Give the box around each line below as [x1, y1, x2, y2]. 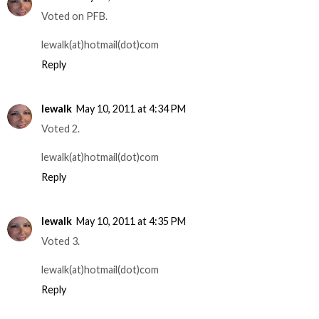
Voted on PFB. [41, 9, 108, 22]
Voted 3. [41, 234, 80, 247]
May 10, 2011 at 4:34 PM [76, 102, 186, 115]
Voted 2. [41, 122, 80, 135]
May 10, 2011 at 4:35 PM [76, 214, 186, 227]
